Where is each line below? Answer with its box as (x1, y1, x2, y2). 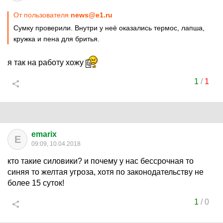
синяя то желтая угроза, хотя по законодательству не (7, 168, 204, 176)
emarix (31, 130, 57, 138)
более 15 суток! (7, 179, 64, 187)
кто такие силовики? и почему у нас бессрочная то (7, 157, 194, 165)
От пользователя (13, 11, 71, 19)
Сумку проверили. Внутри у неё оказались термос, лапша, (13, 24, 205, 32)
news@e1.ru (71, 11, 112, 19)
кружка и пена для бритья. (13, 35, 100, 43)
